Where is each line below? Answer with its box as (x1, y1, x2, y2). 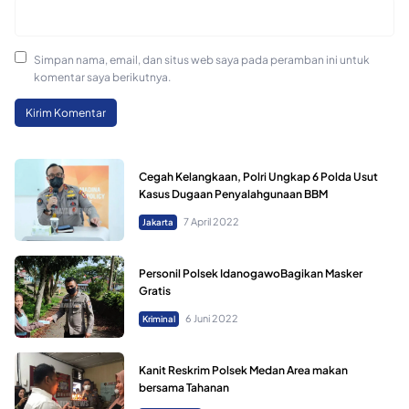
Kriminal (142, 312, 175, 324)
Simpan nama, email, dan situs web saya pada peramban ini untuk (34, 53, 370, 68)
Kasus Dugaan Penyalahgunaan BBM (139, 186, 328, 201)
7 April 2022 (183, 215, 239, 227)
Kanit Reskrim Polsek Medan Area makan (139, 362, 348, 377)
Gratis (139, 283, 171, 298)
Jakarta (142, 215, 173, 227)
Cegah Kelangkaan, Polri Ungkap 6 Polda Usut (139, 169, 378, 184)
